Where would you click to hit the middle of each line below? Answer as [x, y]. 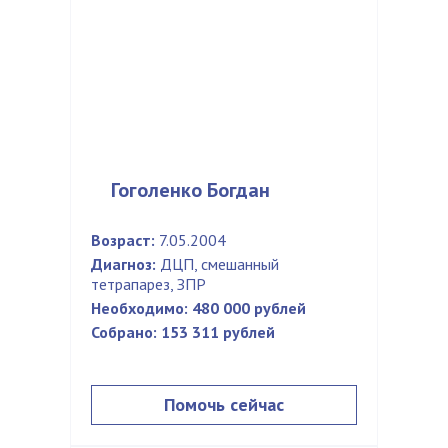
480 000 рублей [249, 308]
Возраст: [123, 240]
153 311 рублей [218, 332]
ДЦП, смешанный [217, 264]
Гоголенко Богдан [190, 190]
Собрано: [124, 332]
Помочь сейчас [224, 404]
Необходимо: [139, 308]
